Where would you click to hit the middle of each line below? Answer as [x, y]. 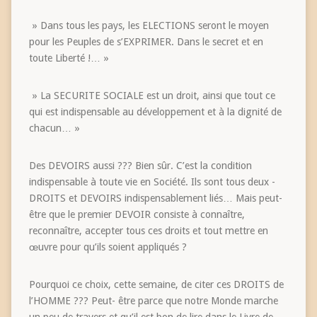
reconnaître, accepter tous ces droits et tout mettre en [148, 230]
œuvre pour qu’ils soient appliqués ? [108, 247]
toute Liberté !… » [69, 58]
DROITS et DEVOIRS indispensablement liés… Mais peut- [155, 198]
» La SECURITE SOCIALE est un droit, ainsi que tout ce [152, 95]
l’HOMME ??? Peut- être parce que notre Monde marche [153, 300]
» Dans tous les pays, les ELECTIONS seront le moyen [149, 25]
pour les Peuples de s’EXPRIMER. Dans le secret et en [146, 41]
